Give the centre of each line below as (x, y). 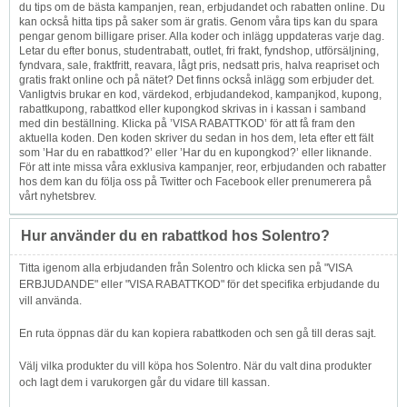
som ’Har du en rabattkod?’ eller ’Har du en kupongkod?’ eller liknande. (195, 153)
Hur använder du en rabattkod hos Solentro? (175, 236)
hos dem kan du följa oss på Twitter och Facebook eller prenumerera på (195, 182)
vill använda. (50, 301)
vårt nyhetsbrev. (58, 197)
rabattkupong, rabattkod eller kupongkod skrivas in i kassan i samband (193, 109)
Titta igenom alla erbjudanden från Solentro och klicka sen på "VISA (185, 268)
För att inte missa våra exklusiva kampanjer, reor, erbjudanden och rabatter (203, 168)
